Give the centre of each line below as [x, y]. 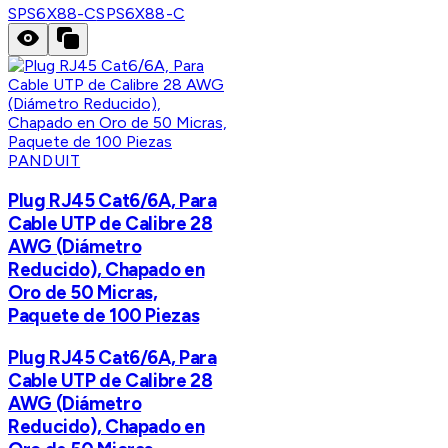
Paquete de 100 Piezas [104, 316]
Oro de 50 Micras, [83, 293]
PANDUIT [44, 161]
